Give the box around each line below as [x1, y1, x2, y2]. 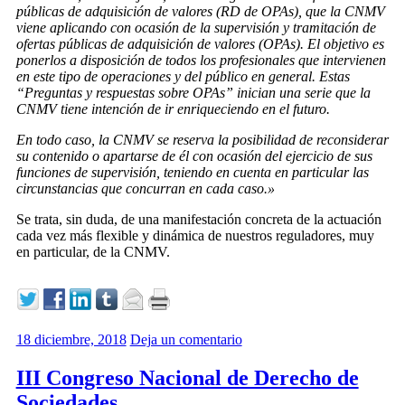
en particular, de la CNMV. [15, 244, 170, 260]
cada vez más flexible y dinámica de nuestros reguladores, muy [15, 228, 374, 244]
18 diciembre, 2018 [15, 332, 127, 348]
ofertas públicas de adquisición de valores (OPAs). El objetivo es [15, 36, 384, 52]
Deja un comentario [129, 332, 242, 348]
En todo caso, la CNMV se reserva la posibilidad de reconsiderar [15, 132, 389, 148]
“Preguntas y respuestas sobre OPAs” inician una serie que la [15, 85, 371, 101]
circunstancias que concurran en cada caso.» [15, 181, 275, 197]
